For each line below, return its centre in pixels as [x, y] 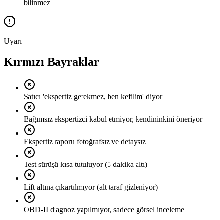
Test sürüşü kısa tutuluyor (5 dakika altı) [85, 165]
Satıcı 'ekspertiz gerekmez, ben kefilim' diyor [93, 97]
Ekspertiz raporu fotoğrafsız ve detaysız [85, 142]
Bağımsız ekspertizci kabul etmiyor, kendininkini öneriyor [113, 119]
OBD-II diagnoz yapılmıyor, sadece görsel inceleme [104, 210]
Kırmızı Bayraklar [52, 62]
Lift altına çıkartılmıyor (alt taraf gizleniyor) [91, 187]
